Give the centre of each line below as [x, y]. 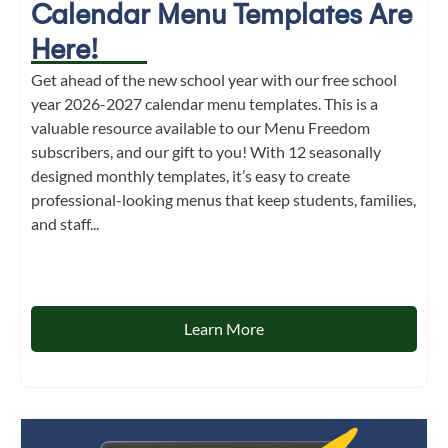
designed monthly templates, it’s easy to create [190, 176]
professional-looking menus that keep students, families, [223, 200]
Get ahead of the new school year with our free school [214, 80]
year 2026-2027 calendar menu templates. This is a [204, 104]
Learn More [224, 328]
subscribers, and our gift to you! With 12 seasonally [206, 152]
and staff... [65, 224]
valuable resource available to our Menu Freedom [200, 128]
